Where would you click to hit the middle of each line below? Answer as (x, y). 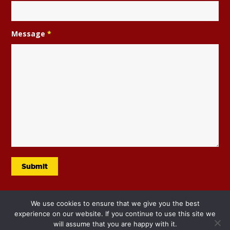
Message (30, 34)
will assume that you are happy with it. (115, 224)
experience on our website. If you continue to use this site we (115, 214)
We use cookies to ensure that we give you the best (115, 203)
